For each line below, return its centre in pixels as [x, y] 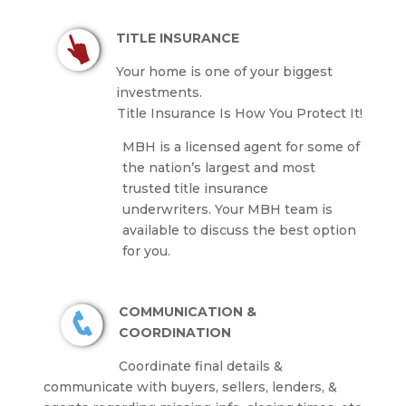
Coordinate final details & [200, 367]
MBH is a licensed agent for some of [241, 147]
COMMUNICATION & [187, 312]
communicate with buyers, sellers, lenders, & [190, 387]
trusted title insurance [195, 189]
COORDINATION [174, 333]
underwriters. [168, 210]
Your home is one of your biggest [224, 72]
